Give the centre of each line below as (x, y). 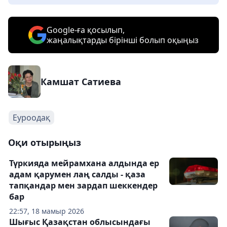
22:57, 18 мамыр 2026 (47, 211)
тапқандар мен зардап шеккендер (83, 186)
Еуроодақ (31, 118)
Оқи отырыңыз (45, 143)
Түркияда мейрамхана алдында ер (84, 163)
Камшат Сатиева (81, 82)
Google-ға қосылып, (86, 30)
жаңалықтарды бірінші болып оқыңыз (123, 40)
